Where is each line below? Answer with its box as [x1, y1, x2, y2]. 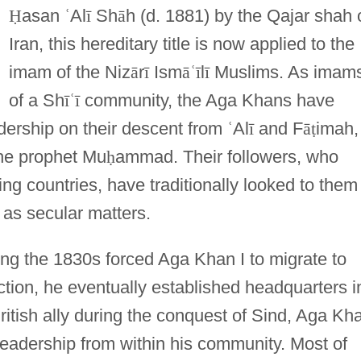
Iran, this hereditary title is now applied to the [8, 33, 355, 54]
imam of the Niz [8, 61, 131, 82]
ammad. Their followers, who [114, 146, 338, 167]
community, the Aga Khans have [79, 89, 334, 110]
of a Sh [8, 89, 64, 110]
